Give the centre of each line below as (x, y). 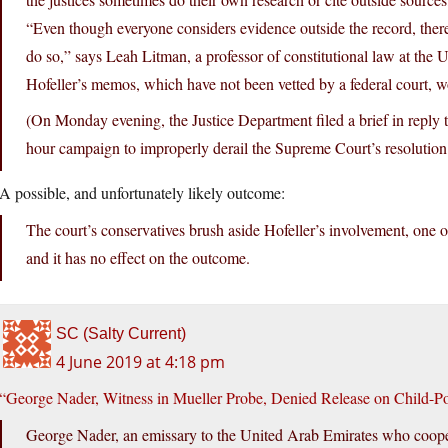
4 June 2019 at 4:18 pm (140, 362)
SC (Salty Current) (121, 334)
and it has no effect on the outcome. (138, 258)
